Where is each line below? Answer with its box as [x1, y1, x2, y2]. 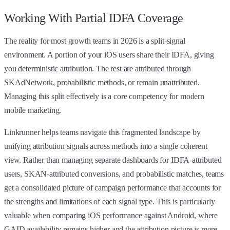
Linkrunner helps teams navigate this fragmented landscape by [4, 127, 201, 137]
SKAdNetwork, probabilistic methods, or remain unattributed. [4, 78, 200, 87]
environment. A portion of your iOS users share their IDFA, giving [4, 50, 214, 59]
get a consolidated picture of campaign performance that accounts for [4, 183, 221, 192]
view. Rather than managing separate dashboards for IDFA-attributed [4, 155, 222, 164]
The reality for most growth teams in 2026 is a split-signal [4, 36, 185, 45]
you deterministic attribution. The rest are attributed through [4, 64, 191, 73]
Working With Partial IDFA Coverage [4, 11, 183, 25]
